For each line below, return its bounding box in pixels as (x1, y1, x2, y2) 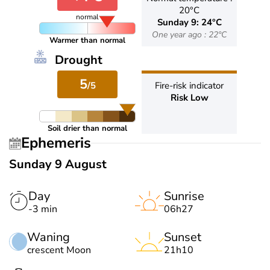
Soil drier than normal (48, 122, 127, 134)
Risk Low (170, 91, 209, 104)
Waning (27, 228, 70, 245)
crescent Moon (27, 243, 91, 257)
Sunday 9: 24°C (157, 16, 222, 28)
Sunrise (164, 187, 204, 204)
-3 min (28, 202, 57, 216)
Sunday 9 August (9, 155, 107, 172)
